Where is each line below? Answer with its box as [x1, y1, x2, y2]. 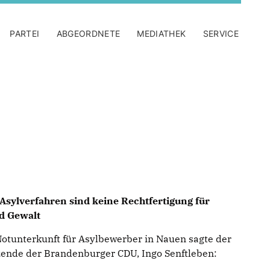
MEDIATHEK [137, 28, 186, 39]
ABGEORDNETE [56, 28, 121, 39]
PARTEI [10, 28, 40, 39]
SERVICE [202, 28, 239, 39]
